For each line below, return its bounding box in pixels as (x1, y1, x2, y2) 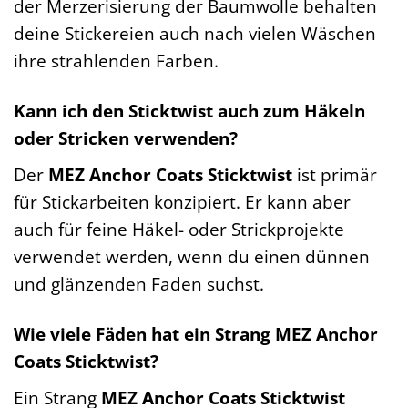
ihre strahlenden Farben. (14, 48, 219, 74)
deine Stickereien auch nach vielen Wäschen (14, 21, 376, 46)
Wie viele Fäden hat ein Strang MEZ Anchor (14, 321, 378, 346)
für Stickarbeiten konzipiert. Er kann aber (14, 189, 351, 214)
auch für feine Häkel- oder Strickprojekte (14, 216, 344, 241)
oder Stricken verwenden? (14, 126, 238, 151)
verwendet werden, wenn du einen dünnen (14, 243, 370, 269)
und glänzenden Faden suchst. (14, 270, 264, 296)
